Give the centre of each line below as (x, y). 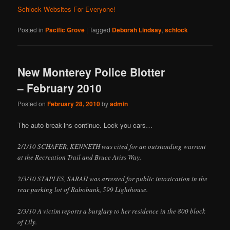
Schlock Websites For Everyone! (67, 9)
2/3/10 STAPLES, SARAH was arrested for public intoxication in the (113, 178)
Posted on (33, 104)
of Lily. (27, 222)
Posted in (31, 29)
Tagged (100, 29)
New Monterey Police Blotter (91, 72)
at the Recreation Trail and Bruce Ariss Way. (80, 157)
